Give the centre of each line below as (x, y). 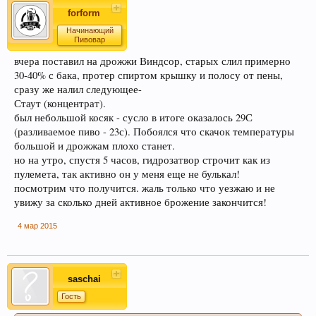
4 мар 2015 (37, 226)
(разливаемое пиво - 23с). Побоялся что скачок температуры (154, 132)
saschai (84, 279)
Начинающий (90, 31)
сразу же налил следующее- (78, 90)
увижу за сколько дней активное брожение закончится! (140, 202)
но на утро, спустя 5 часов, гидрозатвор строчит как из (142, 160)
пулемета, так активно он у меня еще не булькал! (127, 174)
